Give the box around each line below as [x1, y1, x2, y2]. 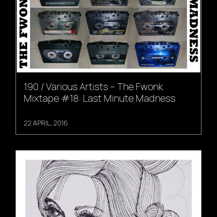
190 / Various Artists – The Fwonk [24, 80, 163, 93]
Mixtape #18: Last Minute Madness [24, 92, 175, 105]
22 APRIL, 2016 [24, 118, 68, 127]
